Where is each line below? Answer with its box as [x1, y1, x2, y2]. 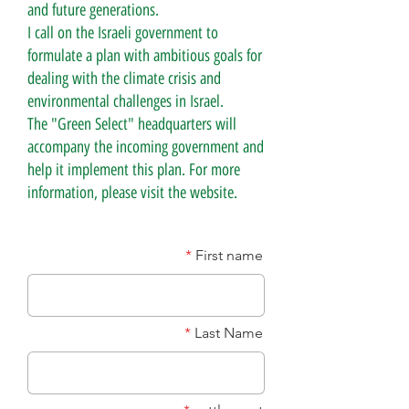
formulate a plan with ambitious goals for [27, 46, 262, 66]
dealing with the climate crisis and [27, 68, 221, 89]
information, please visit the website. [27, 183, 237, 203]
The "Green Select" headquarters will [27, 114, 236, 134]
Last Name [194, 324, 263, 341]
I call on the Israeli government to [27, 23, 218, 43]
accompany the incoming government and [27, 137, 264, 157]
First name [195, 246, 263, 264]
